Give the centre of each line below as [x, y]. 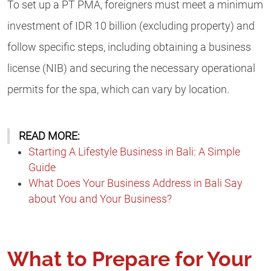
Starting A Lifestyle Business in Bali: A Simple [134, 152]
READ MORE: [49, 136]
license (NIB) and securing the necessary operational [131, 68]
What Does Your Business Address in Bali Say [135, 184]
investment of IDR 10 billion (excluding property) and [131, 26]
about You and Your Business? [100, 199]
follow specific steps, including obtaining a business [129, 47]
